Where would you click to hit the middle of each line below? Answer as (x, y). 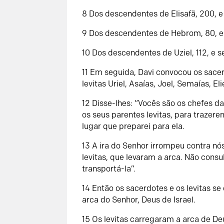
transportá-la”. (109, 168)
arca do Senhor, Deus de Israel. (139, 199)
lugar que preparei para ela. (133, 126)
